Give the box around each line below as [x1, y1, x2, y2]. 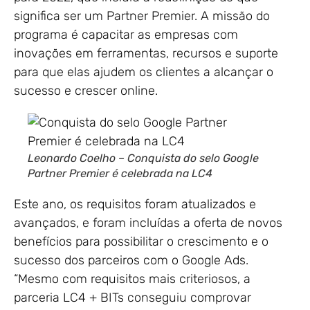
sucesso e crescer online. [14, 82, 158, 98]
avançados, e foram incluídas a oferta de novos [14, 215, 282, 231]
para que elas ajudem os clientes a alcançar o [14, 64, 273, 80]
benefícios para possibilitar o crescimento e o [14, 234, 268, 250]
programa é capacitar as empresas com [14, 26, 238, 42]
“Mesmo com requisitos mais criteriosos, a [14, 271, 250, 287]
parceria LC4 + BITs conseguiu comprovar [14, 290, 251, 306]
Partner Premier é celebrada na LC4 [28, 167, 212, 181]
